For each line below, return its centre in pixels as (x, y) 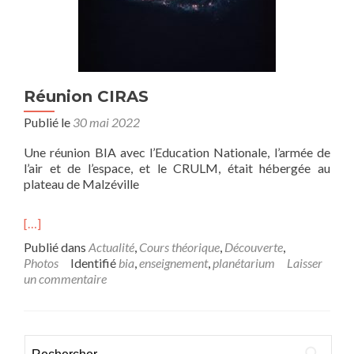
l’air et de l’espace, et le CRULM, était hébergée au (177, 168)
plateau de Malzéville (81, 184)
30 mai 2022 (106, 122)
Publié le (48, 122)
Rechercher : (57, 343)
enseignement (173, 263)
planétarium (244, 263)
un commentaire (65, 279)
